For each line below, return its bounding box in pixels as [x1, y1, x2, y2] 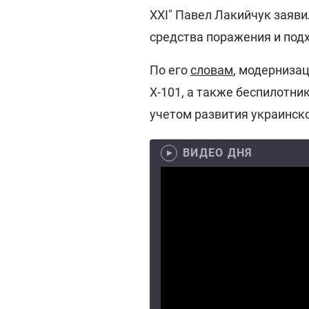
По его [150, 63, 190, 77]
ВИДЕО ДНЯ [183, 146, 253, 159]
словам [190, 63, 233, 77]
